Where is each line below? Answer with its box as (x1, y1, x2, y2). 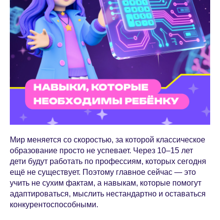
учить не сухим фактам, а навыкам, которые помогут (10, 179, 201, 187)
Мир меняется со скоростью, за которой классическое (10, 136, 205, 144)
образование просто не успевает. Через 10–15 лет (10, 146, 193, 155)
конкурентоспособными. (10, 200, 98, 209)
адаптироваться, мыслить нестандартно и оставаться (10, 190, 206, 198)
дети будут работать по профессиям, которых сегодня (10, 157, 206, 165)
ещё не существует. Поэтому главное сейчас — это (10, 168, 196, 176)
